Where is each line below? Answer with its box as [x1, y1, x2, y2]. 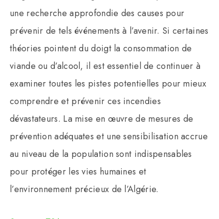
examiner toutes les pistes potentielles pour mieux [10, 77, 206, 90]
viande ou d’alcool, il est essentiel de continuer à [10, 59, 201, 72]
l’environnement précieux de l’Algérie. [10, 182, 159, 196]
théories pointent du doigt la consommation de [10, 42, 192, 55]
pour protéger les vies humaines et [10, 165, 147, 178]
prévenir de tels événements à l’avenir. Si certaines [10, 24, 209, 37]
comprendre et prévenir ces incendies [10, 94, 161, 108]
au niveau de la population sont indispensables [10, 147, 192, 160]
